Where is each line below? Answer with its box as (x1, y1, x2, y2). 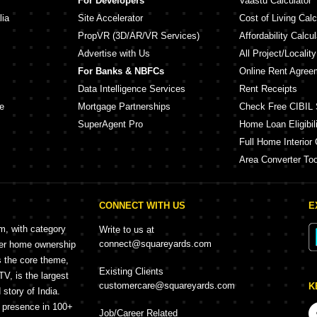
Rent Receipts (239, 83, 297, 94)
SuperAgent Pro (78, 119, 143, 129)
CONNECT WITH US (99, 200, 185, 211)
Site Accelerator (78, 13, 143, 23)
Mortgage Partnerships (78, 101, 171, 112)
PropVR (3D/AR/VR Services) (78, 30, 200, 41)
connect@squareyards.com (99, 238, 212, 249)
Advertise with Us (78, 48, 150, 59)
